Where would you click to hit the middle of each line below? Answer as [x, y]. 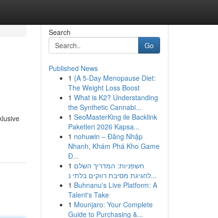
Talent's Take [88, 195]
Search [59, 32]
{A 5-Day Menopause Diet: [115, 78]
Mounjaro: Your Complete [113, 204]
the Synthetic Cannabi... [105, 107]
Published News [73, 68]
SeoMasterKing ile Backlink [115, 117]
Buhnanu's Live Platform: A [115, 185]
